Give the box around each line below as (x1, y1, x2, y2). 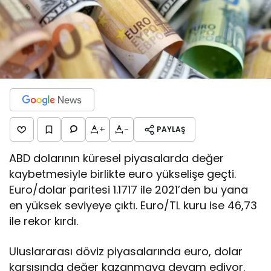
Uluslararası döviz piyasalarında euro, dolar (9, 243, 243, 259)
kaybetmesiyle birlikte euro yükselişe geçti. (9, 166, 237, 181)
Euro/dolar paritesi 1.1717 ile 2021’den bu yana (9, 181, 249, 197)
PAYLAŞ (157, 123, 185, 134)
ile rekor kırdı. (9, 213, 79, 229)
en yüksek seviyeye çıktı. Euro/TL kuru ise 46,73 (9, 197, 258, 213)
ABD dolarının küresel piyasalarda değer (9, 150, 224, 166)
